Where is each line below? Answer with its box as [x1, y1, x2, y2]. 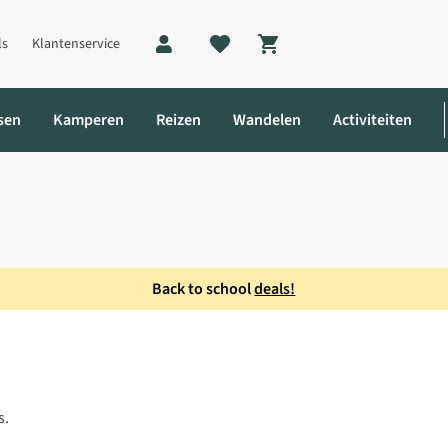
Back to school [152, 278, 255, 300]
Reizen [156, 109, 201, 131]
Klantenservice [32, 34, 120, 54]
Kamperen [53, 109, 124, 131]
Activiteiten [333, 109, 412, 131]
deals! [254, 278, 296, 300]
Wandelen [233, 109, 301, 131]
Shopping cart [275, 44, 372, 67]
